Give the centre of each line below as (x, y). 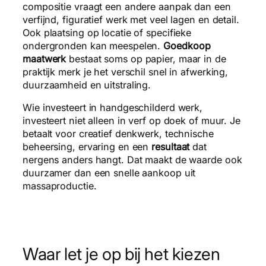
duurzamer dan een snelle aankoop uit (109, 173)
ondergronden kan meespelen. (93, 45)
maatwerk (45, 58)
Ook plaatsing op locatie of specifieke (107, 32)
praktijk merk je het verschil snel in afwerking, (126, 72)
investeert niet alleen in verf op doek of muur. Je (132, 121)
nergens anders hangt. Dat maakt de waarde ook (132, 160)
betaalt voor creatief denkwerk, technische (118, 134)
